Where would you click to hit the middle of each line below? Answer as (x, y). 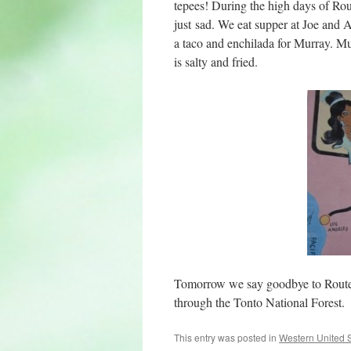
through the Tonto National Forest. (259, 302)
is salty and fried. (216, 62)
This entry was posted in (226, 337)
